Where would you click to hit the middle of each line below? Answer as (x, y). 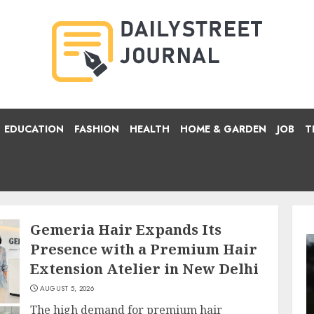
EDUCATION (34, 129)
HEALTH (150, 129)
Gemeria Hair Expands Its (126, 230)
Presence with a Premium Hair (144, 249)
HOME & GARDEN (223, 129)
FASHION (97, 129)
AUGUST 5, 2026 (67, 288)
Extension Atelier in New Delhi (145, 269)
